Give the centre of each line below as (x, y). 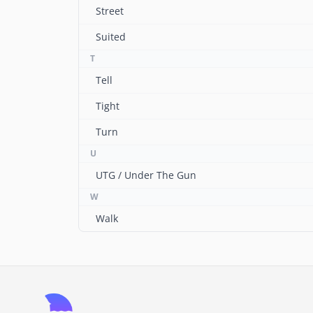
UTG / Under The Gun (146, 175)
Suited (111, 37)
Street (110, 11)
